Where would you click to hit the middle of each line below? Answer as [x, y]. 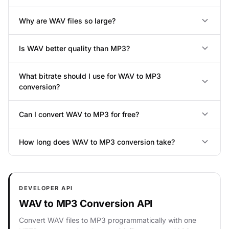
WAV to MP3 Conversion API [86, 203]
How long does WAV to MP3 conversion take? [97, 142]
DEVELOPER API [46, 188]
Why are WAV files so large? [67, 20]
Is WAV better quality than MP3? [74, 48]
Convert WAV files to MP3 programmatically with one [108, 220]
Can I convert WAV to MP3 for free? [79, 114]
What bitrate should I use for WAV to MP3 [90, 76]
